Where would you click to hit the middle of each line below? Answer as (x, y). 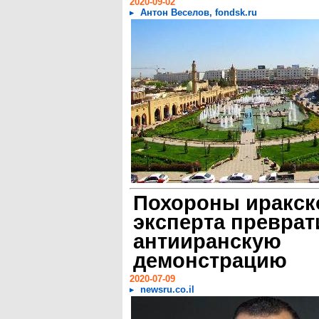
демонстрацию (210, 260)
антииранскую (207, 241)
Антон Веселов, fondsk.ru (199, 12)
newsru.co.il (167, 289)
